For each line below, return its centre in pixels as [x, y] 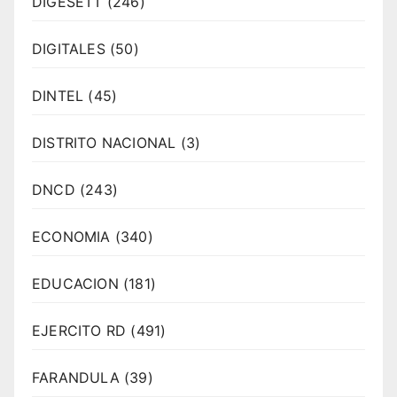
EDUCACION [75, 283]
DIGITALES [69, 48]
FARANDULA [76, 377]
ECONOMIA [71, 236]
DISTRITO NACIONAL [104, 142]
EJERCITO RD [79, 330]
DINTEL [58, 95]
